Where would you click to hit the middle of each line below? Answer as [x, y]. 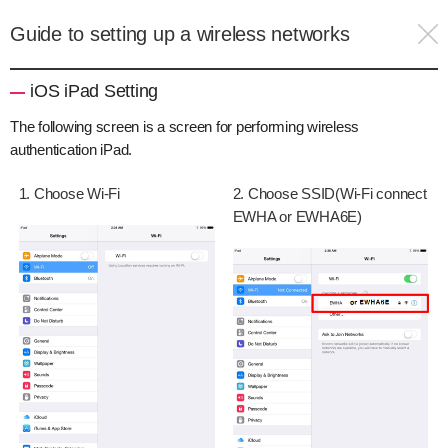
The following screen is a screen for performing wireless [185, 126]
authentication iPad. [71, 149]
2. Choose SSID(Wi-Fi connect [329, 193]
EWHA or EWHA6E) [297, 216]
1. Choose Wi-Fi [69, 193]
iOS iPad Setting [94, 91]
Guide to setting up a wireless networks [180, 34]
